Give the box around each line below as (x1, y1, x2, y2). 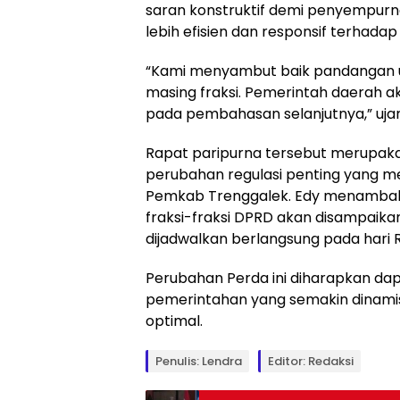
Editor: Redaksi (268, 353, 354, 370)
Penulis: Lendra (155, 353, 242, 370)
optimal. (146, 311, 203, 331)
